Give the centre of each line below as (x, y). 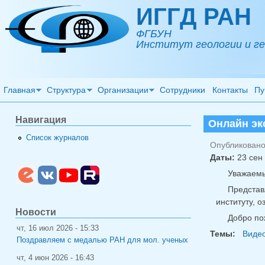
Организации (123, 90)
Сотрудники (183, 90)
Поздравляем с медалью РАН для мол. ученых (102, 240)
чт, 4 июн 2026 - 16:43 (55, 258)
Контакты (230, 90)
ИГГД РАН (194, 17)
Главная (19, 90)
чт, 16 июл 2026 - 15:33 (58, 228)
